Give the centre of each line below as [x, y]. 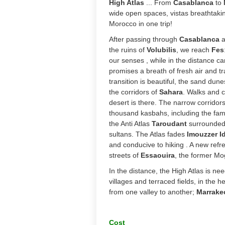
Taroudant [169, 124]
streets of [125, 155]
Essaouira [158, 155]
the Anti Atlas [130, 124]
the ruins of [128, 50]
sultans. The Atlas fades [148, 134]
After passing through [144, 39]
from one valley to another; [153, 192]
